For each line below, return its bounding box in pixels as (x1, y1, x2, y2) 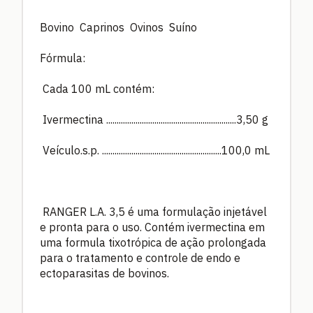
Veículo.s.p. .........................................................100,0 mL (43, 143, 270, 157)
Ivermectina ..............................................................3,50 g (43, 112, 268, 126)
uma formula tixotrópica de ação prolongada (40, 235, 266, 249)
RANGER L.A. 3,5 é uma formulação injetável (43, 204, 267, 219)
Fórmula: (40, 50, 85, 65)
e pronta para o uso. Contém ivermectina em (40, 219, 265, 234)
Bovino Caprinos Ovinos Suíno (40, 20, 197, 34)
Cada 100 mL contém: (43, 81, 154, 96)
